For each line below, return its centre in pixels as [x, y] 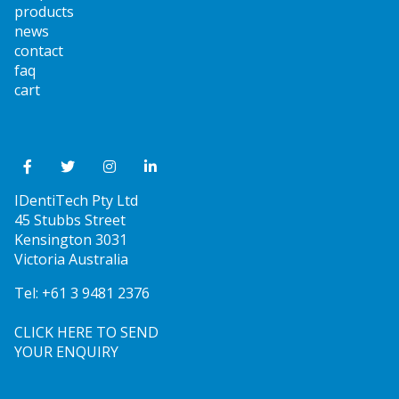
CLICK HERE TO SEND [86, 333]
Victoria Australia [71, 260]
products [44, 12]
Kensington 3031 [71, 240]
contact [39, 51]
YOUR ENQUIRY [66, 352]
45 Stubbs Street [70, 220]
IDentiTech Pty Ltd [76, 201]
